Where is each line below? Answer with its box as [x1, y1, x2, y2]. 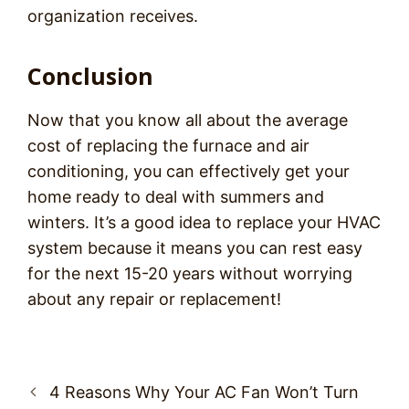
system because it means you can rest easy [27, 238, 362, 257]
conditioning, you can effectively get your [27, 162, 350, 181]
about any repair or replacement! [27, 289, 281, 309]
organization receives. [27, 6, 198, 26]
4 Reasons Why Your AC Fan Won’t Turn [48, 383, 359, 402]
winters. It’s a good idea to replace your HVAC [27, 213, 381, 232]
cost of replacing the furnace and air [27, 136, 309, 155]
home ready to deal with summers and [27, 187, 324, 206]
